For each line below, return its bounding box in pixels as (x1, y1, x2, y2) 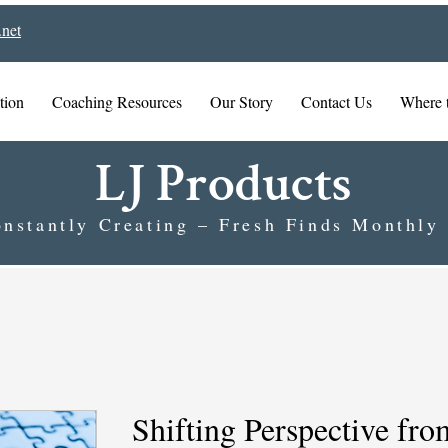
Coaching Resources (52, 91, 182, 112)
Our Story (210, 91, 273, 112)
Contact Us (301, 91, 372, 112)
